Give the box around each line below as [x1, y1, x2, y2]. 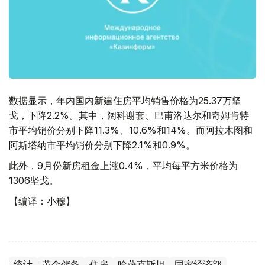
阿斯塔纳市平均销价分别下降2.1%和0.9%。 [9, 139, 195, 151]
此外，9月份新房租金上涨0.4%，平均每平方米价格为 [9, 160, 238, 172]
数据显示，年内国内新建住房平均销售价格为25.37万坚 [9, 95, 241, 107]
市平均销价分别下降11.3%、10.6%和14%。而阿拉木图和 [9, 124, 253, 137]
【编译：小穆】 [9, 195, 75, 208]
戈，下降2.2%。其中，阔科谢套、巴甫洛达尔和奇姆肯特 [9, 109, 249, 122]
